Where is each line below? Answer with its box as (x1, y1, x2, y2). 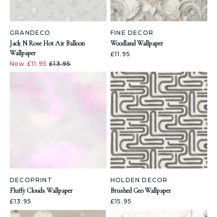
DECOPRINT (10, 176, 52, 184)
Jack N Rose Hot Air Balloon (10, 39, 85, 47)
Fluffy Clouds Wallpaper (10, 186, 73, 195)
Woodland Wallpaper (110, 39, 163, 47)
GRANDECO (10, 29, 51, 36)
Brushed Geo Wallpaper (110, 186, 171, 195)
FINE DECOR (110, 29, 154, 36)
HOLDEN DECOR (110, 176, 168, 184)
